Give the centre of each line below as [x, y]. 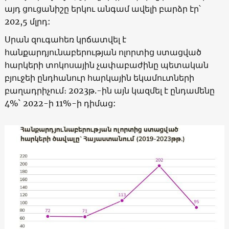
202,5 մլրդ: [28, 21]
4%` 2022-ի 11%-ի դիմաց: [60, 103]
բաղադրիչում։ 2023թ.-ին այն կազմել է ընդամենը [109, 90]
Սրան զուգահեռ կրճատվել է [65, 39]
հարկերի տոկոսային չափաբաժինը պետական [106, 65]
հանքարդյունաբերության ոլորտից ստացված [103, 52]
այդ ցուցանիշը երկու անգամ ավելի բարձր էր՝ [102, 8]
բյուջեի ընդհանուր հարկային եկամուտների [99, 77]
